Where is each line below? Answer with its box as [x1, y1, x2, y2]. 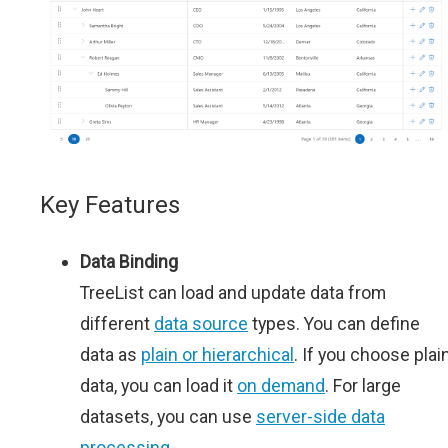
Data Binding [80, 251, 178, 273]
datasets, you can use [80, 406, 256, 428]
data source [154, 313, 248, 335]
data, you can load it [80, 375, 237, 397]
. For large [325, 375, 401, 397]
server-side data [256, 406, 385, 428]
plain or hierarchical [141, 344, 294, 366]
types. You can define [248, 313, 420, 335]
